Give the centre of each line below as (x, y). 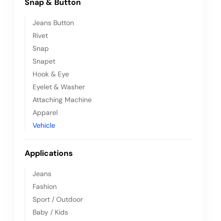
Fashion (45, 186)
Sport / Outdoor (58, 199)
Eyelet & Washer (59, 87)
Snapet (44, 61)
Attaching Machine (62, 100)
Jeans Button (53, 23)
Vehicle (44, 125)
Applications (49, 153)
